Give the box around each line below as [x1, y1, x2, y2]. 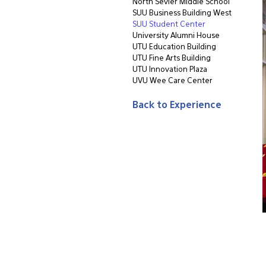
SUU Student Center [132, 21, 205, 28]
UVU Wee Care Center [132, 77, 213, 85]
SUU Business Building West [132, 9, 232, 17]
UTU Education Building [132, 43, 216, 51]
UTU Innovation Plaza [132, 66, 207, 74]
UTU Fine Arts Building [132, 55, 211, 62]
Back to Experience [132, 101, 221, 110]
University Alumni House [132, 32, 220, 40]
